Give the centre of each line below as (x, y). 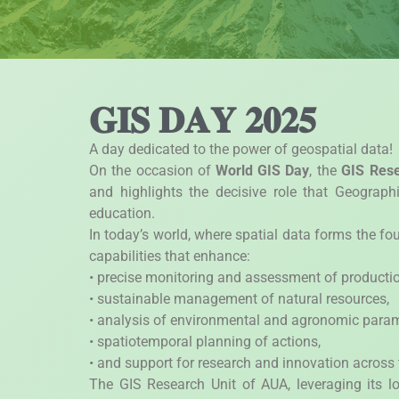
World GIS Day (262, 170)
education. (122, 213)
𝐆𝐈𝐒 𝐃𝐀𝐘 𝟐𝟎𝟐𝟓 (203, 120)
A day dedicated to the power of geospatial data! (241, 149)
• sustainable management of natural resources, (239, 298)
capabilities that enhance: (170, 256)
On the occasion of (152, 170)
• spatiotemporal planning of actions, (205, 341)
